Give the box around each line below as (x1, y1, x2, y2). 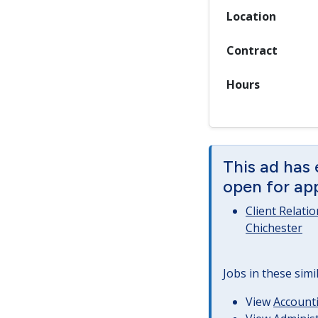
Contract (226, 43, 278, 58)
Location (226, 9, 276, 24)
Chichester (246, 220, 302, 236)
